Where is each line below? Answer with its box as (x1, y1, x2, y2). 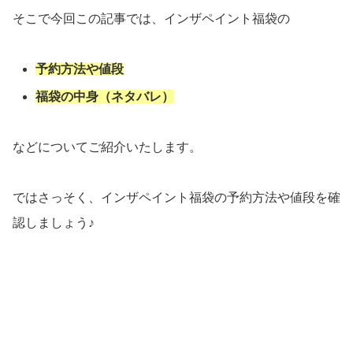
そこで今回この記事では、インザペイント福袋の (13, 11, 290, 25)
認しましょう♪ (13, 215, 95, 229)
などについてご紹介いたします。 (13, 139, 202, 154)
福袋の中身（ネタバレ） (35, 89, 175, 103)
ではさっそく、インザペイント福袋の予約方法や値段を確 (13, 190, 340, 204)
